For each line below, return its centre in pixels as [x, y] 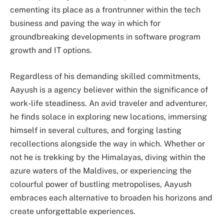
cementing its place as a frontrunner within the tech [105, 10]
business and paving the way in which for [85, 23]
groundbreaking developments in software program [105, 37]
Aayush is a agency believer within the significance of [109, 89]
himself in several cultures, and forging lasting [96, 130]
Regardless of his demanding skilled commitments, [105, 76]
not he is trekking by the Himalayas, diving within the [108, 157]
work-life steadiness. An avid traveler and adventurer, [109, 103]
